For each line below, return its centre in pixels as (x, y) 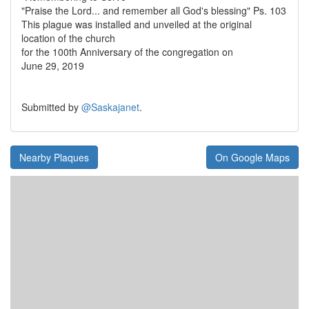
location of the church (68, 38)
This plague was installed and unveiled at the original (137, 24)
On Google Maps (252, 158)
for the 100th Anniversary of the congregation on (127, 52)
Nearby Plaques (54, 158)
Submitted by (51, 107)
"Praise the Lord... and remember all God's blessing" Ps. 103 (154, 11)
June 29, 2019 (53, 66)
